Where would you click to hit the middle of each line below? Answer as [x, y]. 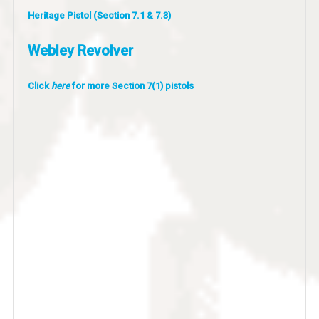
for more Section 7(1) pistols [131, 86]
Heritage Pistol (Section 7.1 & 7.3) [99, 16]
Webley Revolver [80, 51]
